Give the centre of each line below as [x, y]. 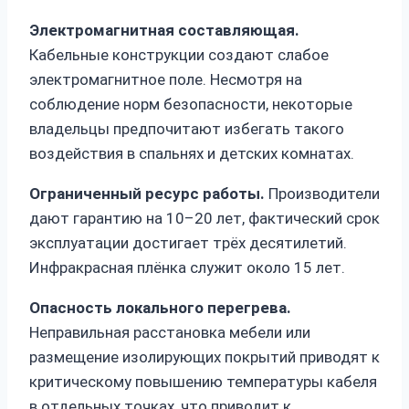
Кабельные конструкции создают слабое [179, 55]
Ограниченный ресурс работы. [147, 194]
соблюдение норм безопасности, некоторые [191, 105]
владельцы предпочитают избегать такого [187, 129]
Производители [322, 194]
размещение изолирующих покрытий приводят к [204, 357]
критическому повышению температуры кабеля [203, 382]
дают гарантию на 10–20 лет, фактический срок [204, 219]
